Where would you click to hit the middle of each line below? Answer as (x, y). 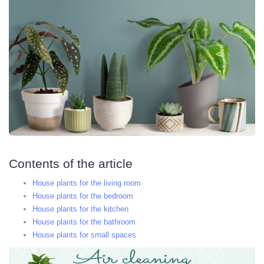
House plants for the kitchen (80, 209)
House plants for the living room (87, 183)
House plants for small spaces (84, 235)
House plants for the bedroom (83, 196)
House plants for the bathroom (84, 222)
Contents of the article (71, 163)
